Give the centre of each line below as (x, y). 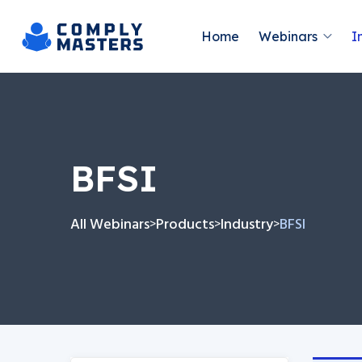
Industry (247, 225)
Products (185, 225)
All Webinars (110, 225)
